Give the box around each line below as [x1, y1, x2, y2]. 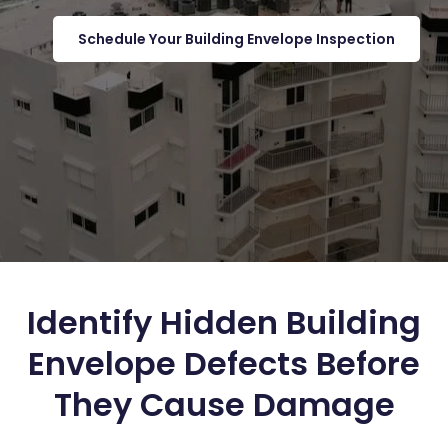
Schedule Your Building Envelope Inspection [77, 29, 395, 49]
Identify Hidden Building [27, 300, 421, 345]
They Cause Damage [53, 382, 395, 427]
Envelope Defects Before [28, 341, 420, 386]
